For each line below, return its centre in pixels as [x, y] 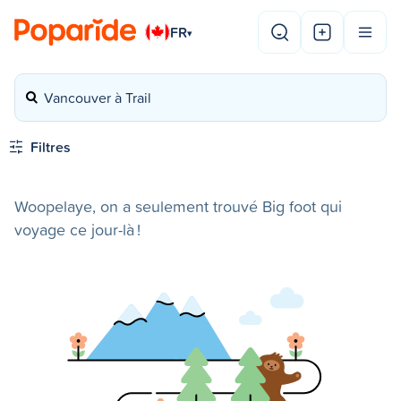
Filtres [51, 147]
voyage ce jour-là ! [77, 230]
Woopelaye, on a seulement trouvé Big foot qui [178, 206]
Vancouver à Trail [98, 98]
